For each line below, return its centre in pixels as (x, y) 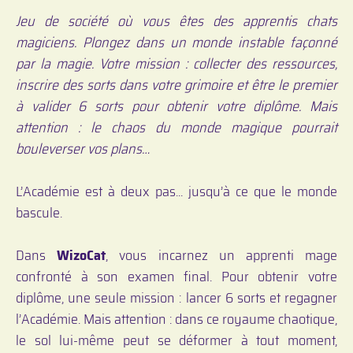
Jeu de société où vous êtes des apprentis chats (176, 21)
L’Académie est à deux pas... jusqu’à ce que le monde (176, 191)
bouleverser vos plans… (83, 149)
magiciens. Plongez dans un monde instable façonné (176, 42)
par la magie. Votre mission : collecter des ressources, (176, 63)
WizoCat (82, 255)
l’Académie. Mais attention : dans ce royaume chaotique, (176, 319)
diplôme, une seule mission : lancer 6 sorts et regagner (176, 297)
